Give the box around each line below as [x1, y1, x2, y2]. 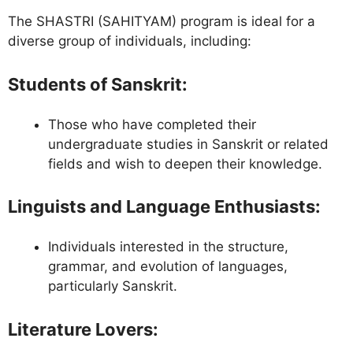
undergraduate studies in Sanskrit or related [48, 136, 329, 152]
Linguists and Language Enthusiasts [8, 196, 315, 217]
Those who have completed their [48, 116, 256, 132]
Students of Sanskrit [8, 73, 182, 95]
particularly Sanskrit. [48, 278, 177, 295]
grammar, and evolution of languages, [48, 258, 288, 275]
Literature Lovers [8, 318, 153, 340]
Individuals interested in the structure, [48, 239, 288, 255]
